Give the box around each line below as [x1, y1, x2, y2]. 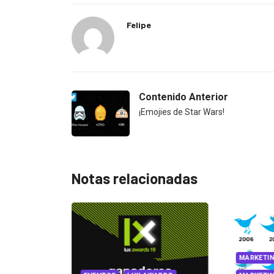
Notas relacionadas [72, 169, 198, 188]
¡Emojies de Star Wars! [139, 107, 224, 117]
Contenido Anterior [139, 91, 228, 103]
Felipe [127, 20, 151, 31]
